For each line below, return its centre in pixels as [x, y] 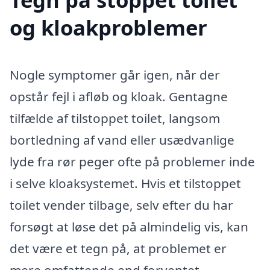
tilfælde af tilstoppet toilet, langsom [115, 118]
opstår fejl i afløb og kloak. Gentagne [119, 97]
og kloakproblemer [108, 28]
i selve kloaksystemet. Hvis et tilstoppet [125, 184]
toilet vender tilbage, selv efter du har [121, 205]
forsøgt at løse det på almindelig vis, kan [129, 227]
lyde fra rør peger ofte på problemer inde [132, 162]
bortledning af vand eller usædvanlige [122, 140]
